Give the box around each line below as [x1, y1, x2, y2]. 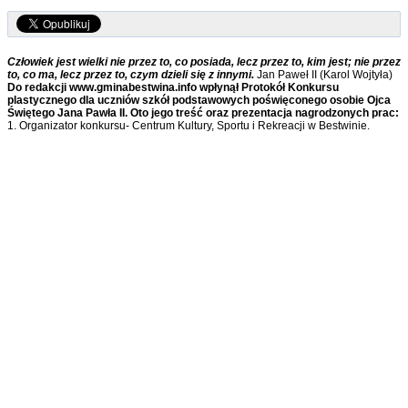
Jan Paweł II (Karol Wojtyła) [257, 68, 393, 82]
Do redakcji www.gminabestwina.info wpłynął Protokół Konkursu [7, 81, 339, 95]
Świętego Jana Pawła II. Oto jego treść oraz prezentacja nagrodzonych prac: [7, 107, 399, 120]
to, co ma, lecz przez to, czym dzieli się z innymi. [7, 68, 257, 82]
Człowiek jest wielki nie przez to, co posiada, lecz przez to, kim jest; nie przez [7, 56, 401, 69]
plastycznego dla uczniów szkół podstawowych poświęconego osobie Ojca [7, 94, 391, 107]
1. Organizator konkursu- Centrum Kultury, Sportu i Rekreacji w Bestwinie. [7, 119, 370, 133]
